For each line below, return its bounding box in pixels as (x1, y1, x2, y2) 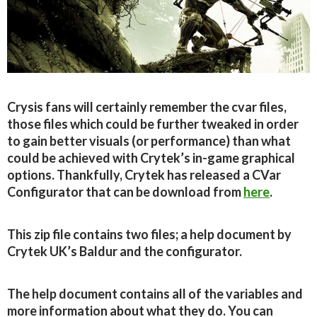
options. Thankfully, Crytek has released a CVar (7, 167, 281, 183)
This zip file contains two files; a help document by (7, 226, 292, 243)
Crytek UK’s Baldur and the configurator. (7, 243, 242, 260)
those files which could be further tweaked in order (7, 116, 299, 132)
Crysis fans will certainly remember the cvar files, (7, 99, 287, 115)
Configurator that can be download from (7, 184, 243, 200)
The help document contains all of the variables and (7, 286, 303, 302)
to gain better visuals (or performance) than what (7, 133, 291, 149)
